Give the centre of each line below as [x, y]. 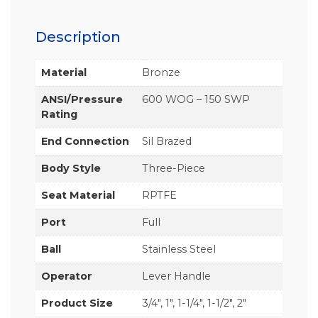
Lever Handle [176, 276]
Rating [59, 114]
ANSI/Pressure [82, 99]
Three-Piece [174, 168]
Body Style [71, 168]
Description [78, 37]
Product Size [77, 303]
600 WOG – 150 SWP [196, 99]
